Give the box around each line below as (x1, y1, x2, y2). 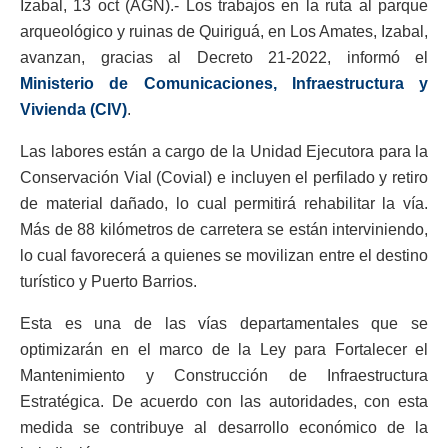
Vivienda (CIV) (20, 101, 127, 119)
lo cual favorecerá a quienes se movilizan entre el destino (20, 247, 428, 265)
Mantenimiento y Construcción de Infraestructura (20, 367, 428, 385)
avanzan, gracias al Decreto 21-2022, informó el (20, 49, 428, 67)
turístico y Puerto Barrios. (20, 273, 197, 291)
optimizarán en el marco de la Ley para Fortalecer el (20, 341, 428, 359)
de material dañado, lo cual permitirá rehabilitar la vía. (20, 195, 428, 213)
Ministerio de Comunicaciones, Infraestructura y (20, 75, 428, 93)
